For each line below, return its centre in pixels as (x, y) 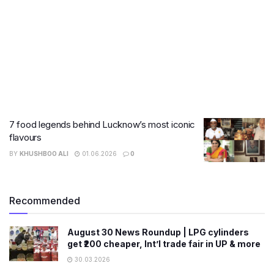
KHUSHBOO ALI (44, 154)
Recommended (45, 200)
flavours (25, 137)
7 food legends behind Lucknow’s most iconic (102, 124)
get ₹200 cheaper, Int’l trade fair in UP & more (164, 243)
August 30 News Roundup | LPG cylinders (158, 232)
